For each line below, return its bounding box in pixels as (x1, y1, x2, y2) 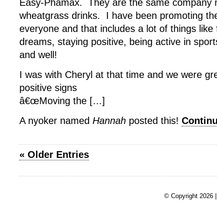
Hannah (93, 115, 126, 126)
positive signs (19, 82, 77, 93)
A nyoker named (19, 115, 93, 126)
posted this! (126, 115, 182, 126)
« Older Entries (19, 149, 89, 160)
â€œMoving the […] (19, 95, 105, 106)
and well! (19, 49, 57, 60)
